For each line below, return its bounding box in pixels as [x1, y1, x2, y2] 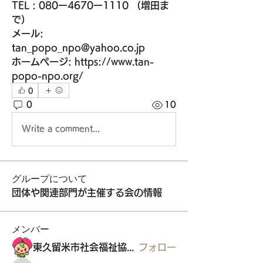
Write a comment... [22, 124, 100, 133]
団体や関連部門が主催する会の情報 [12, 187, 162, 197]
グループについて [12, 174, 87, 185]
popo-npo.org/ [12, 70, 83, 80]
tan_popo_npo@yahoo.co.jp [12, 42, 148, 52]
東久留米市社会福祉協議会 [127, 242, 134, 252]
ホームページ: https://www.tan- [12, 56, 154, 66]
